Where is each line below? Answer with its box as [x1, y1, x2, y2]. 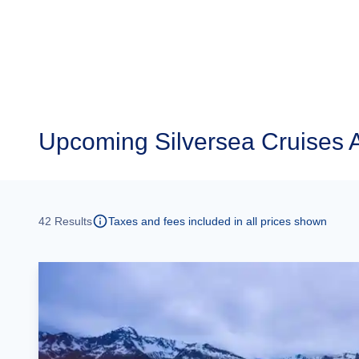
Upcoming [38, 128, 148, 155]
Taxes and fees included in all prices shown [108, 215, 327, 228]
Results [51, 215, 92, 228]
